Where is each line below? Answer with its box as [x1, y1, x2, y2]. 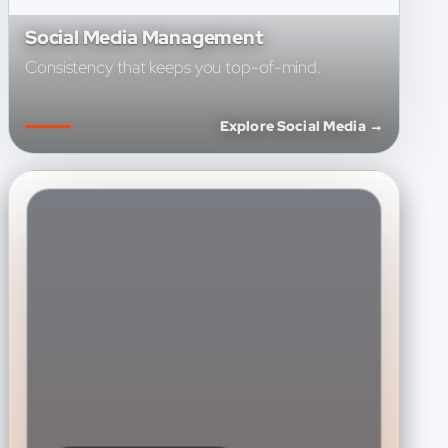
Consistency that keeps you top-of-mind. [25, 56, 322, 78]
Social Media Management [25, 25, 264, 50]
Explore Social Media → [219, 117, 383, 135]
